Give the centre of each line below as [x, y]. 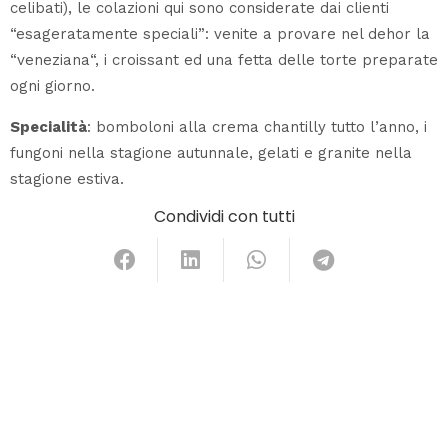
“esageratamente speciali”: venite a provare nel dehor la [220, 34]
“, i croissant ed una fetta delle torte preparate [264, 60]
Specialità [48, 127]
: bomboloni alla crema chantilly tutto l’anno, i [257, 127]
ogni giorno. [52, 86]
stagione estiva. [67, 179]
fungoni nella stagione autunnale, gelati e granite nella [211, 153]
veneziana [53, 60]
